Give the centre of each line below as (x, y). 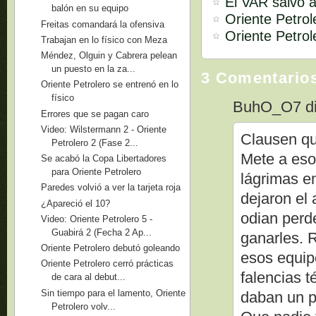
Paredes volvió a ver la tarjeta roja (111, 188)
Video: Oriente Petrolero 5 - (97, 219)
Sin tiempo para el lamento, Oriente (114, 293)
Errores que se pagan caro (95, 114)
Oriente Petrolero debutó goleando (111, 248)
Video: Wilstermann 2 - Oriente (104, 129)
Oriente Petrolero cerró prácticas (108, 264)
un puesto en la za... (94, 69)
